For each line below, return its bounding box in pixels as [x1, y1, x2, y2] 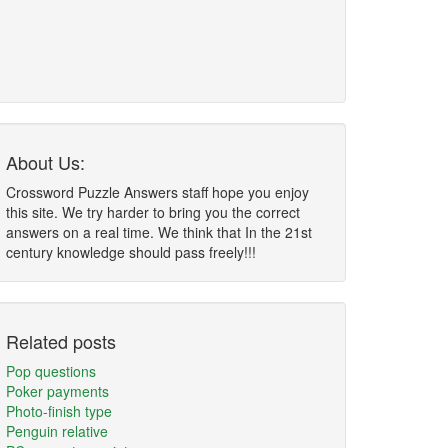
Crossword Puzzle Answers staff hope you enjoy [6, 182, 309, 202]
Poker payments [6, 381, 109, 401]
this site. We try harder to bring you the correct [6, 202, 300, 222]
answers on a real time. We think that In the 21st [6, 222, 312, 242]
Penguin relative [6, 421, 108, 441]
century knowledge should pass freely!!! [6, 242, 256, 262]
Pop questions [6, 361, 96, 381]
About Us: [6, 149, 85, 175]
